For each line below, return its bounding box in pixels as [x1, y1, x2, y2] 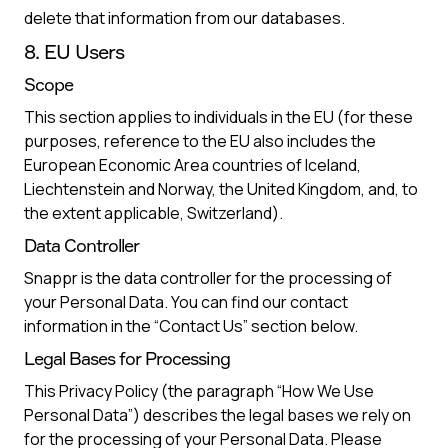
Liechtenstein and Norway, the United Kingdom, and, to [24, 178, 418, 200]
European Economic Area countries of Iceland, [24, 154, 361, 176]
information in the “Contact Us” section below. [24, 315, 358, 337]
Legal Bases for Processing [24, 347, 230, 369]
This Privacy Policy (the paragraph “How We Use [24, 380, 374, 402]
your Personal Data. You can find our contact [24, 291, 348, 313]
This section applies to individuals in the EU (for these [24, 106, 413, 128]
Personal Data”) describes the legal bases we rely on [24, 404, 411, 426]
